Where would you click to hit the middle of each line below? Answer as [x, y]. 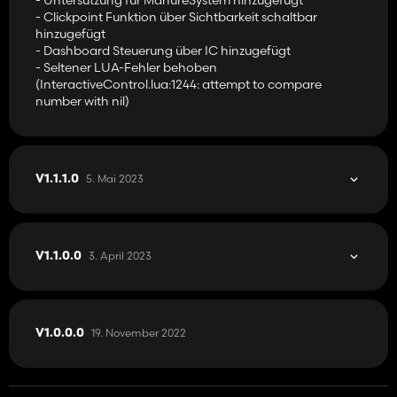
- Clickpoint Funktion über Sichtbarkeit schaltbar [176, 16]
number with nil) [82, 101]
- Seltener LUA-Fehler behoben [126, 67]
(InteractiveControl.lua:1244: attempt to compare [179, 84]
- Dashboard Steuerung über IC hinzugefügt [163, 50]
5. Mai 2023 [115, 178]
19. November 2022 [139, 332]
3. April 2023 [120, 255]
